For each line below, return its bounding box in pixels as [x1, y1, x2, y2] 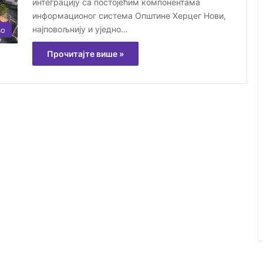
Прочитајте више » [47, 48, 124, 59]
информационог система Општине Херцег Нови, [32, 10, 226, 21]
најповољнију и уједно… [32, 23, 128, 34]
